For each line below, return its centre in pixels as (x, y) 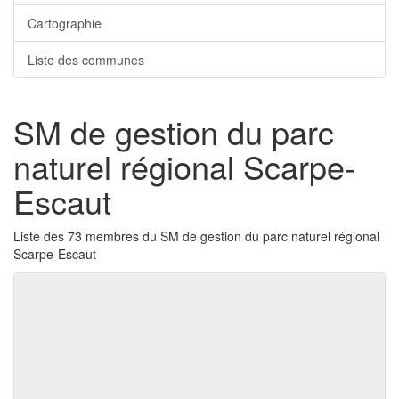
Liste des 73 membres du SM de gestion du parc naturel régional (196, 236)
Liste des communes (86, 60)
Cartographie (65, 23)
